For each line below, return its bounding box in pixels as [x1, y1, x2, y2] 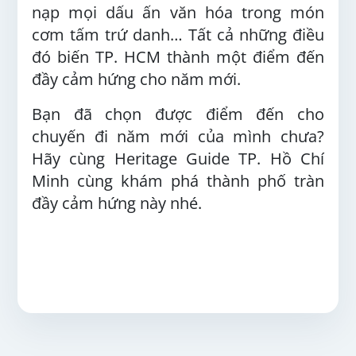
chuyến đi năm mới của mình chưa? [32, 126, 324, 147]
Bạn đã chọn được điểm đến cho [32, 103, 324, 125]
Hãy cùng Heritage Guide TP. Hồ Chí [32, 148, 324, 169]
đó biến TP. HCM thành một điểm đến [32, 46, 324, 68]
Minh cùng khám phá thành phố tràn [32, 170, 324, 192]
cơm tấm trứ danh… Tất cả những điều [32, 24, 324, 45]
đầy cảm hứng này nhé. [32, 192, 202, 214]
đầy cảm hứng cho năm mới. [32, 68, 241, 90]
